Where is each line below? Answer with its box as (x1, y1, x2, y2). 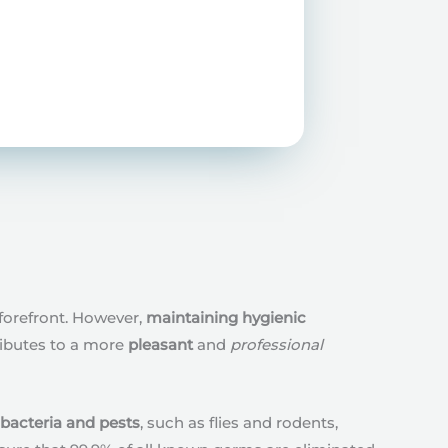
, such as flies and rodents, (140, 413, 338, 432)
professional (230, 335, 323, 354)
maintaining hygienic (146, 308, 306, 327)
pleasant (128, 335, 193, 354)
